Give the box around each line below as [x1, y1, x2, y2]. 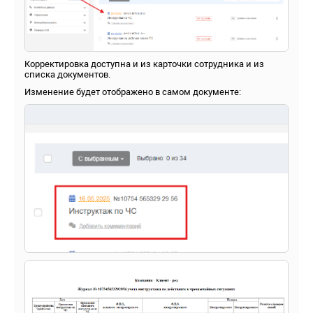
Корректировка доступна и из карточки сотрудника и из [24, 58, 264, 69]
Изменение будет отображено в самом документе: [24, 86, 241, 97]
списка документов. [24, 68, 110, 80]
